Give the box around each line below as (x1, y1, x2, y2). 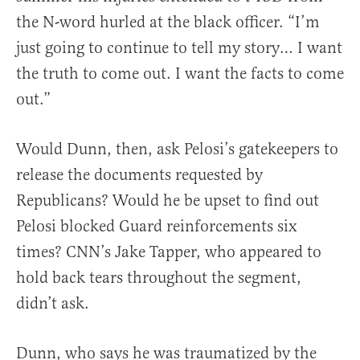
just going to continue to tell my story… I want (16, 37, 342, 58)
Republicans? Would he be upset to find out (16, 190, 319, 211)
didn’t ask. (16, 292, 89, 313)
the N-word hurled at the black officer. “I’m (16, 11, 320, 32)
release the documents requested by (16, 164, 263, 185)
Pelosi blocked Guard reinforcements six (16, 215, 297, 236)
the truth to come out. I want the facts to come (16, 63, 344, 84)
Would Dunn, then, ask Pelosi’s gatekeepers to (16, 138, 338, 159)
